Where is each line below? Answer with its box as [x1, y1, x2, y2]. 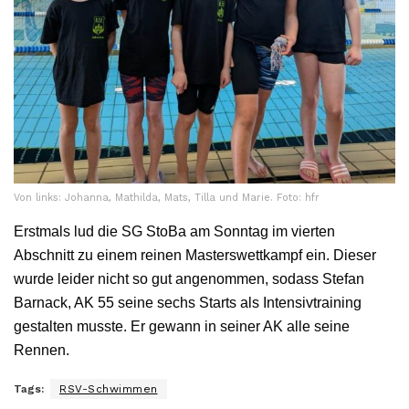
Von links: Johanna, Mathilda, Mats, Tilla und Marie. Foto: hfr [14, 191, 320, 204]
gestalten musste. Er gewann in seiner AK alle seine [14, 318, 350, 334]
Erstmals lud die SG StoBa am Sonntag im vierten [14, 223, 335, 239]
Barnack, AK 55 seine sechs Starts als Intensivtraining [14, 294, 362, 310]
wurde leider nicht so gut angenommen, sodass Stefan [14, 270, 364, 287]
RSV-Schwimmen [59, 382, 158, 395]
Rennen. [14, 341, 69, 358]
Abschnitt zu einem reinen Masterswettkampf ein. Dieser [14, 246, 376, 263]
